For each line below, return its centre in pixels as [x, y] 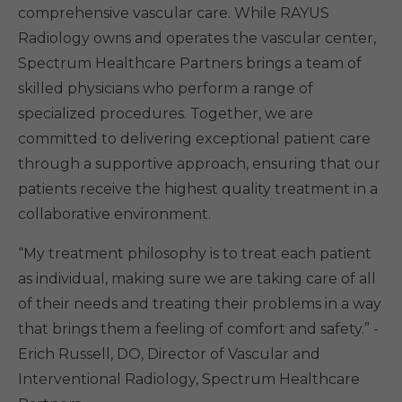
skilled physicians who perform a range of [166, 89]
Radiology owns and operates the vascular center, [197, 39]
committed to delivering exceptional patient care [194, 139]
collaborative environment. [114, 214]
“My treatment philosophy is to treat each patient [195, 254]
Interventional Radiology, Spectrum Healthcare [189, 380]
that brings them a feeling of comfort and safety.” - [198, 329]
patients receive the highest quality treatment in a [198, 189]
